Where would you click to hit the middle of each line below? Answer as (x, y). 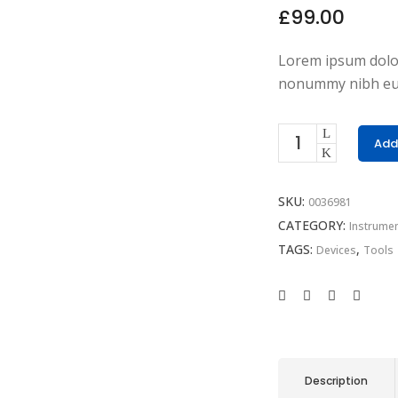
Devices (336, 250)
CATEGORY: (314, 225)
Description (336, 381)
